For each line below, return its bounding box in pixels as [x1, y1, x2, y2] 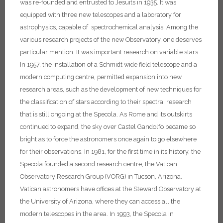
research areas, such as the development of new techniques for [20, 86, 202, 94]
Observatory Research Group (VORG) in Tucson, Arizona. [20, 173, 182, 181]
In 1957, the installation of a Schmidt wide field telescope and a [20, 61, 197, 69]
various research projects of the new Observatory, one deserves [20, 36, 202, 44]
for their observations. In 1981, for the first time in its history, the [20, 148, 201, 156]
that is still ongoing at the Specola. [20, 111, 118, 118]
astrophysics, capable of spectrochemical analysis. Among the [20, 23, 198, 31]
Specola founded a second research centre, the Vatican [20, 160, 177, 168]
